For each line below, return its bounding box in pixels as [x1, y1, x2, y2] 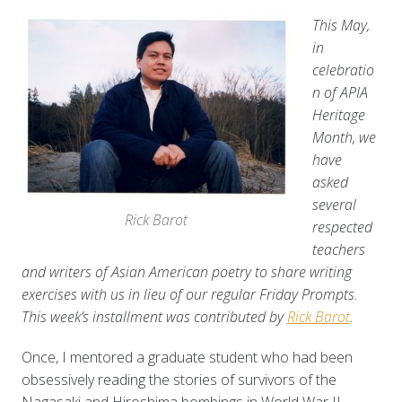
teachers [311, 240, 365, 260]
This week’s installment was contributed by [21, 307, 287, 328]
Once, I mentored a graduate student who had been [21, 347, 353, 368]
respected [311, 217, 372, 238]
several [311, 195, 356, 215]
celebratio [311, 60, 374, 81]
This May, [311, 15, 370, 36]
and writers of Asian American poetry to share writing [21, 262, 352, 283]
